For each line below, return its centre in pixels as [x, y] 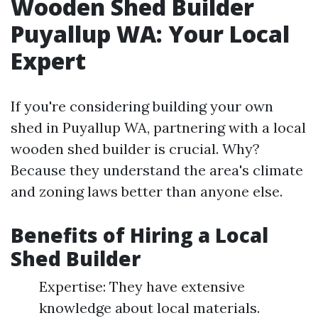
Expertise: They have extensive [142, 286]
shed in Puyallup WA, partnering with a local [158, 127]
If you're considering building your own [142, 106]
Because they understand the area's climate [157, 170]
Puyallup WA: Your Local [150, 34]
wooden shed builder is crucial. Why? [135, 149]
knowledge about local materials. [149, 308]
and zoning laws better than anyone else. [147, 191]
